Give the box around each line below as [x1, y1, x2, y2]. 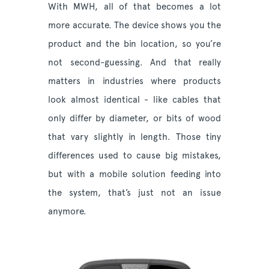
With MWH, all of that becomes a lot [48, 1, 221, 13]
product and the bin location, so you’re [48, 38, 221, 50]
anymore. [48, 206, 89, 217]
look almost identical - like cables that [48, 94, 221, 106]
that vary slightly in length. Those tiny [48, 131, 221, 143]
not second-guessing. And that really [48, 57, 221, 68]
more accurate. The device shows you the [48, 20, 221, 31]
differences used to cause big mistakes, [48, 150, 221, 162]
